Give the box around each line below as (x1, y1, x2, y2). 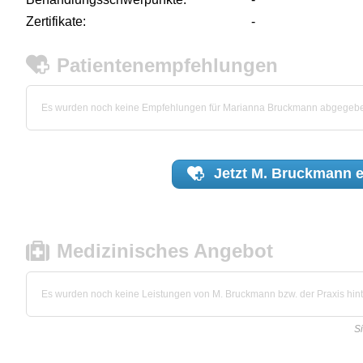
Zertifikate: (26, 14, 86, 28)
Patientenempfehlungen (57, 53, 279, 76)
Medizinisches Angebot (57, 240, 274, 263)
